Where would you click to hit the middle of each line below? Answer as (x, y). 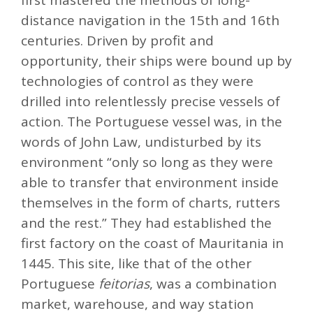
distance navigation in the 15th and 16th (150, 21)
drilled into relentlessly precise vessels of (151, 102)
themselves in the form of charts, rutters (151, 203)
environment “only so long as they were (147, 162)
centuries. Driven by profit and (117, 41)
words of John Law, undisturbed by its (141, 142)
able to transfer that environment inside (150, 183)
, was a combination (213, 284)
